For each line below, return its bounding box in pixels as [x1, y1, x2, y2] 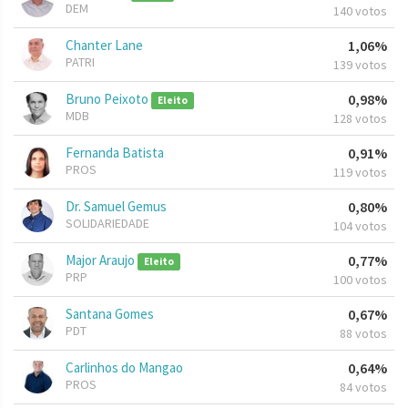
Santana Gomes [66, 305, 154, 323]
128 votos [333, 110, 387, 127]
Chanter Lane [66, 36, 143, 55]
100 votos [333, 271, 387, 289]
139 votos [333, 56, 387, 74]
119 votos [333, 164, 387, 181]
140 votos [333, 3, 387, 20]
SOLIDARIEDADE [66, 215, 149, 232]
